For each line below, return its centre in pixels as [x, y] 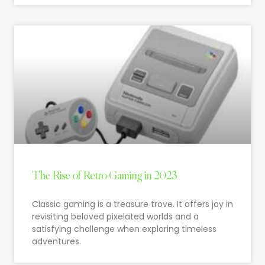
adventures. [56, 241]
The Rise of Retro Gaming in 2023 [104, 175]
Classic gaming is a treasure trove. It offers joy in [132, 204]
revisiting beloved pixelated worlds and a [115, 216]
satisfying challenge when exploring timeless [124, 229]
